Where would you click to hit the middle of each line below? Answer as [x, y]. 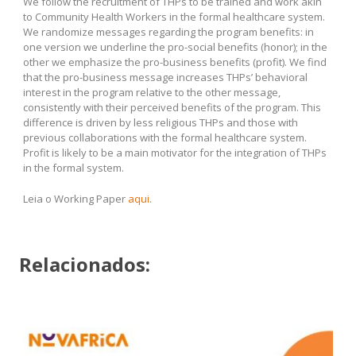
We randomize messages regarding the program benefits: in [168, 32]
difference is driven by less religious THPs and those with [161, 123]
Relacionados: [85, 265]
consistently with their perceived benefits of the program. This [172, 108]
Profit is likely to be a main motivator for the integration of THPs [175, 153]
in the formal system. [74, 168]
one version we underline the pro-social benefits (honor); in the [175, 47]
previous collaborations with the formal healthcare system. [165, 138]
